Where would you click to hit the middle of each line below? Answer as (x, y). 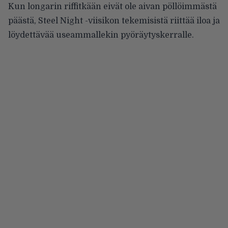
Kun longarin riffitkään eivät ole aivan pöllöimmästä (112, 6)
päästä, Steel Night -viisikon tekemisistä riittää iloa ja (114, 21)
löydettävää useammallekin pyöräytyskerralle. (101, 35)
